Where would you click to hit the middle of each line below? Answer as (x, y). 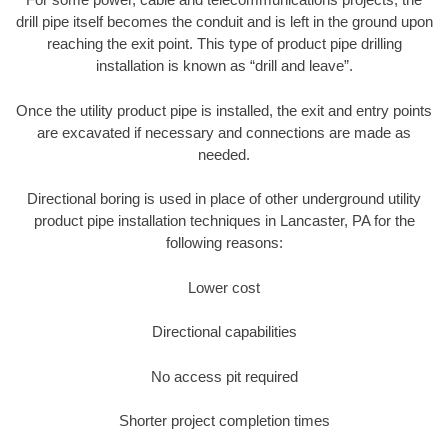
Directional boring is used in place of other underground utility (224, 199)
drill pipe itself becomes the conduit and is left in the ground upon (224, 22)
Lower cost (224, 287)
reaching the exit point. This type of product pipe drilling (224, 44)
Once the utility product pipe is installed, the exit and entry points (224, 110)
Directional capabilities (224, 332)
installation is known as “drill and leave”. (224, 66)
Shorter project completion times (224, 421)
